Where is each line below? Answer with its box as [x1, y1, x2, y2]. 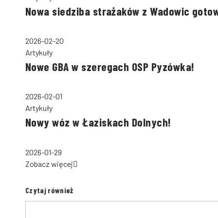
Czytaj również [25, 185, 73, 195]
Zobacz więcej [25, 159, 73, 168]
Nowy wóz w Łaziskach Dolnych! [25, 115, 171, 129]
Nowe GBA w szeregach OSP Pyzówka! [25, 60, 195, 74]
